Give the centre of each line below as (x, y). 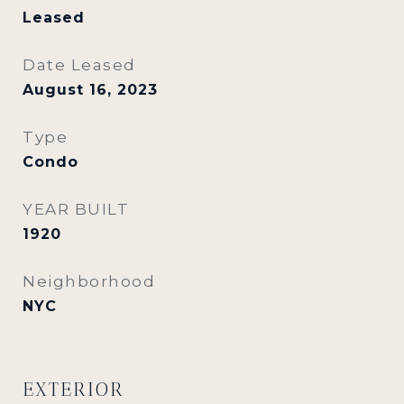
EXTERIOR (73, 389)
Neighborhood (89, 281)
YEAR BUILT (76, 209)
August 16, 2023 (90, 90)
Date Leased (79, 65)
